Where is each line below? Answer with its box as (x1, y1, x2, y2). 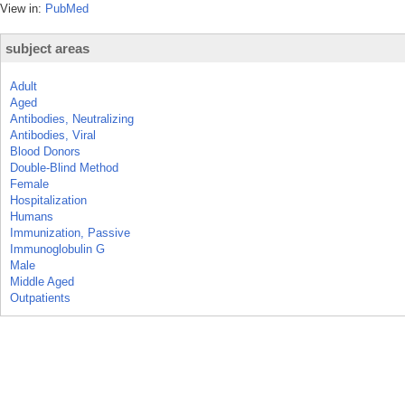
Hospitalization (10, 193, 87, 207)
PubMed (45, 2, 89, 15)
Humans (10, 210, 53, 223)
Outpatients (10, 291, 71, 305)
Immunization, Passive (10, 226, 130, 240)
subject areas (5, 41, 89, 56)
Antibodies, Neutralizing (10, 112, 134, 126)
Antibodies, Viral (10, 128, 96, 142)
